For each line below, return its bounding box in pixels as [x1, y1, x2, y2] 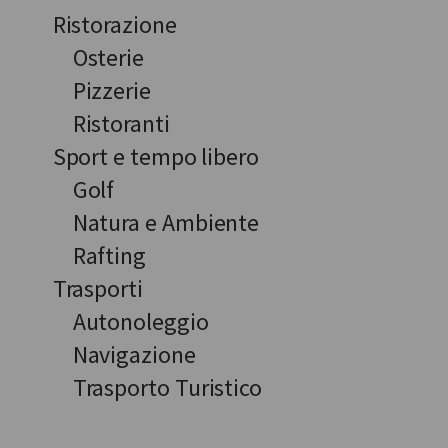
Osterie [72, 41, 145, 73]
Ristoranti [72, 107, 170, 139]
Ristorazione [52, 8, 177, 40]
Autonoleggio [72, 305, 209, 337]
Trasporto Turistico [72, 371, 263, 403]
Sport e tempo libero [52, 140, 259, 172]
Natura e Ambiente [72, 206, 260, 238]
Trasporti [52, 272, 143, 304]
